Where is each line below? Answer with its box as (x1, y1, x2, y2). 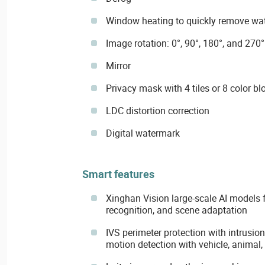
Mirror (105, 59, 131, 72)
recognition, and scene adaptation (105, 203, 247, 216)
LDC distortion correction (105, 104, 209, 117)
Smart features (82, 166, 154, 181)
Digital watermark (105, 126, 180, 140)
